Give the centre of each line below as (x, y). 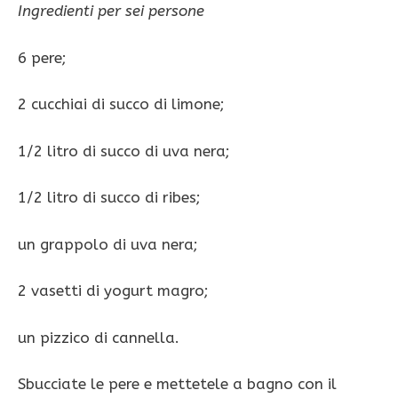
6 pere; (42, 57)
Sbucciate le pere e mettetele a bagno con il (177, 384)
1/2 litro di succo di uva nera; (124, 151)
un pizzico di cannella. (99, 337)
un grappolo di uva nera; (108, 244)
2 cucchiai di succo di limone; (121, 104)
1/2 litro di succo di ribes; (109, 198)
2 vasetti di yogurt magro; (113, 291)
